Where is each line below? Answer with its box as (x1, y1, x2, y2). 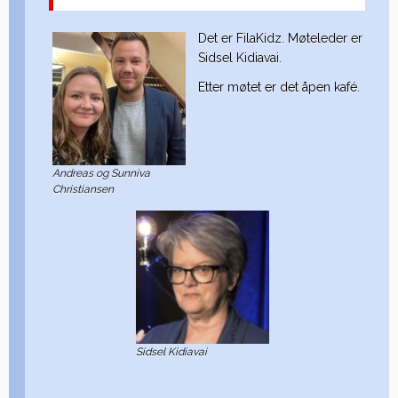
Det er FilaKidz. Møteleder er (198, 31, 363, 46)
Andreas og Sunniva (52, 167, 151, 180)
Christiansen (52, 183, 115, 196)
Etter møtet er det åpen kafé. (198, 80, 361, 95)
